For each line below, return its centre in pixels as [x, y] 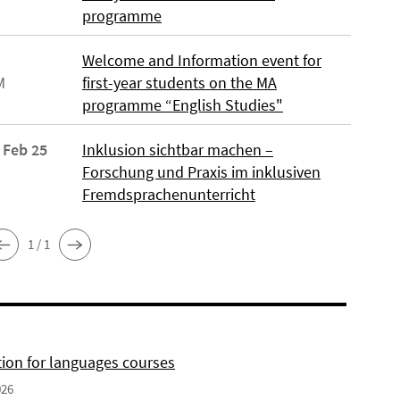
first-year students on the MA [179, 83]
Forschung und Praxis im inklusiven [201, 172]
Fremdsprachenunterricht [168, 194]
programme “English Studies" [182, 105]
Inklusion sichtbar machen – [177, 150]
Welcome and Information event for [201, 60]
